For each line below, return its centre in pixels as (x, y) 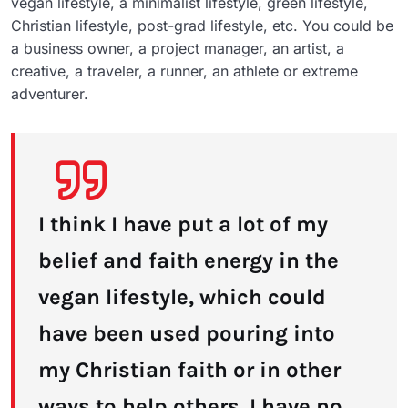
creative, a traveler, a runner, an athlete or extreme (184, 71)
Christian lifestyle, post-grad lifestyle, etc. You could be (202, 25)
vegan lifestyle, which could (182, 296)
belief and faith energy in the (189, 260)
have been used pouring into (187, 333)
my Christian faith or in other (189, 369)
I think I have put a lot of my (183, 224)
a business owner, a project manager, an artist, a (178, 48)
